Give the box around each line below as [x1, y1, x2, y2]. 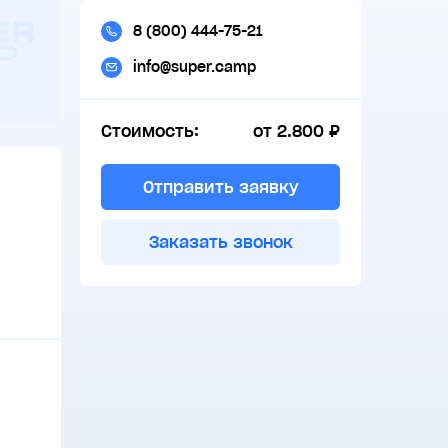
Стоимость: [101, 121, 199, 142]
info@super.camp [133, 57, 256, 76]
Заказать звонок [148, 232, 293, 253]
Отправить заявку [142, 176, 299, 197]
